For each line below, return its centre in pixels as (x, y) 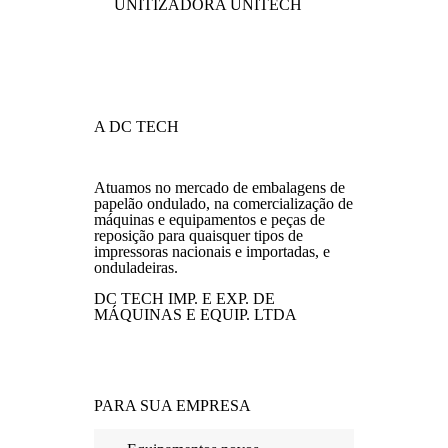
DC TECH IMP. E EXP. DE (184, 298)
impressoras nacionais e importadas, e (212, 251)
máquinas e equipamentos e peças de (209, 219)
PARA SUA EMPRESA (172, 405)
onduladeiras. (136, 267)
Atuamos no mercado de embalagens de (219, 187)
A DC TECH (136, 126)
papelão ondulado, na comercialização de (223, 203)
